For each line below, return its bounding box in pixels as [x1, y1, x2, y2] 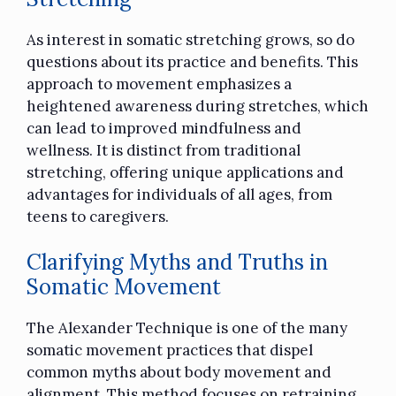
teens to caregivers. [27, 206, 169, 226]
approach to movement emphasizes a [27, 73, 292, 94]
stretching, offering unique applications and [27, 162, 344, 182]
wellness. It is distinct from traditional [27, 140, 301, 160]
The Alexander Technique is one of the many [27, 318, 347, 339]
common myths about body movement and [27, 362, 331, 383]
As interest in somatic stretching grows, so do [27, 29, 354, 49]
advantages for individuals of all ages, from [27, 184, 332, 204]
